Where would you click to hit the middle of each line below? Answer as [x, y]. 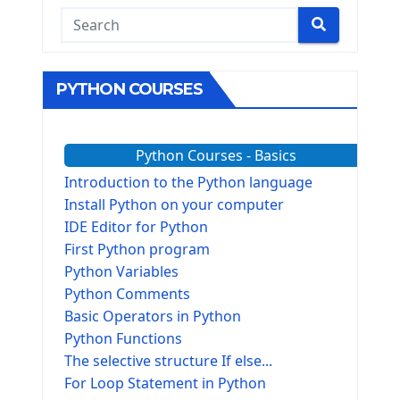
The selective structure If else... [168, 360]
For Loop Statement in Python [165, 383]
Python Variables [121, 271]
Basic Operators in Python [153, 316]
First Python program [137, 249]
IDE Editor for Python [136, 226]
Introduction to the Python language [188, 182]
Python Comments [127, 293]
